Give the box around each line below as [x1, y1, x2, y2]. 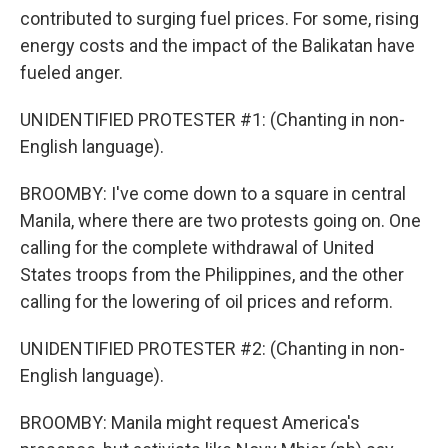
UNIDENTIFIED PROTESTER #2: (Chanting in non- [20, 338, 405, 359]
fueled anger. [20, 62, 123, 83]
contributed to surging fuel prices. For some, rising [20, 8, 419, 29]
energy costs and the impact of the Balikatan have [20, 35, 415, 56]
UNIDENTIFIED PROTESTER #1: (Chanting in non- [20, 109, 405, 130]
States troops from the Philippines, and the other [20, 264, 404, 285]
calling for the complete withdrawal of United [20, 237, 374, 258]
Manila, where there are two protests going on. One [20, 210, 421, 231]
